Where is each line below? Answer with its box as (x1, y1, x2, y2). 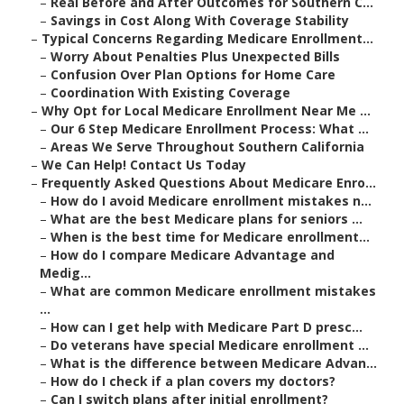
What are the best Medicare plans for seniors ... (50, 210, 363, 228)
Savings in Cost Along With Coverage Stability (50, 12, 349, 30)
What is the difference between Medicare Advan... (50, 354, 377, 372)
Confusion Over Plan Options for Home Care (50, 66, 335, 84)
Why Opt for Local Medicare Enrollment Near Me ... (41, 102, 371, 120)
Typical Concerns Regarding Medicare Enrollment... (41, 30, 373, 48)
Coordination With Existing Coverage (50, 84, 290, 102)
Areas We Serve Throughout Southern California (50, 138, 364, 156)
